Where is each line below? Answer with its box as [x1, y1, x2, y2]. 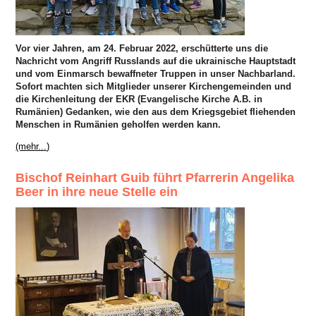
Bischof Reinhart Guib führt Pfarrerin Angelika [16, 170, 295, 185]
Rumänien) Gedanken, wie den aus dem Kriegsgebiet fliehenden [16, 106, 296, 117]
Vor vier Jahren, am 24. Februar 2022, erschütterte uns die [16, 42, 269, 54]
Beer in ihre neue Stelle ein [16, 184, 178, 199]
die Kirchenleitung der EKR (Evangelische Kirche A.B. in [16, 93, 263, 104]
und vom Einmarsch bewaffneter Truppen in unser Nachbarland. [16, 68, 296, 79]
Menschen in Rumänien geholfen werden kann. [16, 119, 221, 130]
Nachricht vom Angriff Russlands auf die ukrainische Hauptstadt [16, 55, 296, 66]
